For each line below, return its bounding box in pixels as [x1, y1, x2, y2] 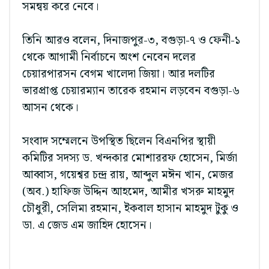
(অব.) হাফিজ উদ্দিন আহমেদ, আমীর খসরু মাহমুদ [22, 183, 234, 201]
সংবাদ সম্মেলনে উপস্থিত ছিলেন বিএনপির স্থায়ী [22, 132, 216, 150]
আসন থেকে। [22, 98, 79, 116]
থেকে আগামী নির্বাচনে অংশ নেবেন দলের [22, 48, 196, 66]
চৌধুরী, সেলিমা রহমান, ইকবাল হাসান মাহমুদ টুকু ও [22, 199, 238, 217]
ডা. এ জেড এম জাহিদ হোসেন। [22, 216, 158, 234]
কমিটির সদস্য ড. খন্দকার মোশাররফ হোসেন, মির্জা [22, 149, 237, 167]
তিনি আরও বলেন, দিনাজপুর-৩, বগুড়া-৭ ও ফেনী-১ [22, 31, 240, 49]
